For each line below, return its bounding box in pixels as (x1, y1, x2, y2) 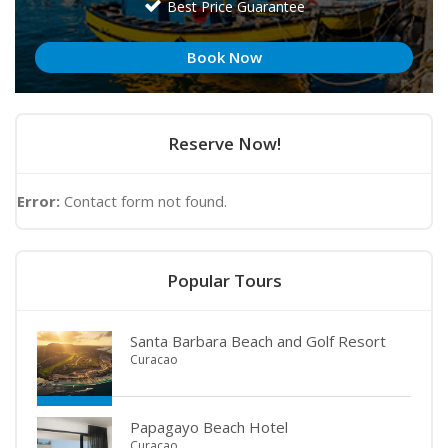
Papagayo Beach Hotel (130, 417, 288, 438)
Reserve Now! (167, 132, 281, 156)
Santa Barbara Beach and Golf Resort (130, 331, 386, 352)
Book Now (186, 47, 262, 68)
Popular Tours (166, 269, 282, 293)
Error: (17, 191, 60, 212)
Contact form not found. (60, 191, 227, 212)
